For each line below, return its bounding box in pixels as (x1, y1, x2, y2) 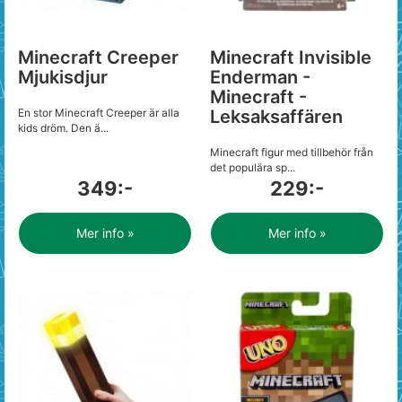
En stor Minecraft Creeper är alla (18, 106, 179, 119)
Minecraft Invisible (210, 47, 371, 68)
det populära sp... (210, 161, 295, 174)
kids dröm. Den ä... (18, 121, 109, 135)
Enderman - (210, 66, 310, 88)
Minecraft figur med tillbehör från (210, 145, 373, 159)
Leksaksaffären (210, 106, 343, 127)
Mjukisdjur (18, 66, 108, 88)
